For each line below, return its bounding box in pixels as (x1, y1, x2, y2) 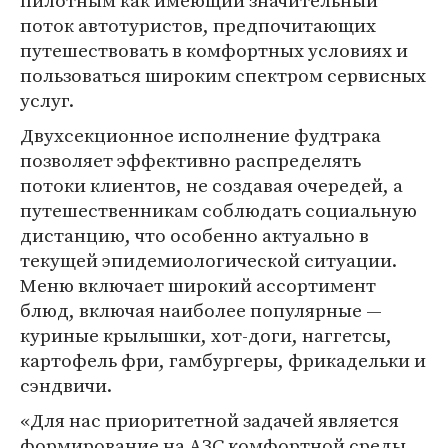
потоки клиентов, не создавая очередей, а (20, 172, 403, 198)
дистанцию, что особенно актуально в (20, 222, 369, 248)
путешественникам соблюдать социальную (20, 197, 417, 223)
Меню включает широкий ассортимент (20, 272, 376, 298)
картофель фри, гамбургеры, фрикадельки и (20, 347, 426, 373)
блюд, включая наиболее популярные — (20, 297, 382, 323)
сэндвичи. (20, 372, 112, 398)
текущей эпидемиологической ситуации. (20, 247, 397, 273)
